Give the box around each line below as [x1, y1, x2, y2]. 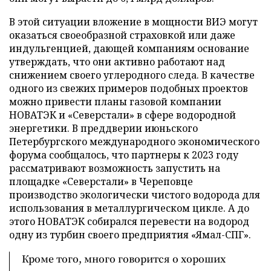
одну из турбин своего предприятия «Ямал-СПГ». [9, 227, 251, 241]
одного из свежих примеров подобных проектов [9, 81, 248, 95]
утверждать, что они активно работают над [9, 54, 225, 68]
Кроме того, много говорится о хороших [22, 251, 226, 266]
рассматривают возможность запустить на [9, 161, 220, 175]
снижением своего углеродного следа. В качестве [9, 68, 255, 82]
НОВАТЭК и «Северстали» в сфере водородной [9, 108, 236, 122]
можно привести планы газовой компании [9, 94, 221, 108]
